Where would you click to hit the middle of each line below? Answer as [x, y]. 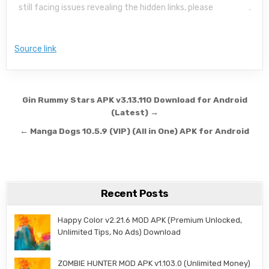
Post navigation [73, 101]
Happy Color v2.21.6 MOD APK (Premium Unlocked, [150, 220]
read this [232, 7]
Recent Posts [134, 193]
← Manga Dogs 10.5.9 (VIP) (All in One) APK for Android [134, 131]
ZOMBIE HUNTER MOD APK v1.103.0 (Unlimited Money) [154, 263]
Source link [36, 49]
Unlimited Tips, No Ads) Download [119, 232]
